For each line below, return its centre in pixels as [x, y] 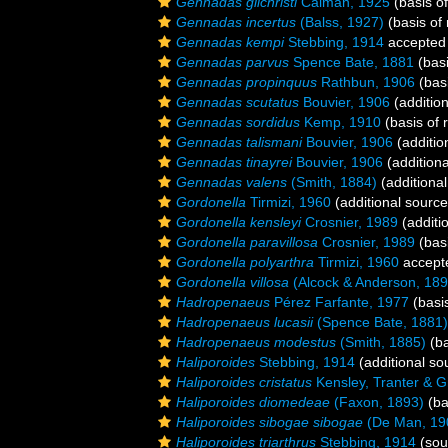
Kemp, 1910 [340, 122]
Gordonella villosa [232, 282]
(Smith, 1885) [381, 342]
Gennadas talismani [239, 142]
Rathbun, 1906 [366, 82]
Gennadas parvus [232, 62]
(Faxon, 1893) [377, 402]
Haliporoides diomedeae [253, 402]
